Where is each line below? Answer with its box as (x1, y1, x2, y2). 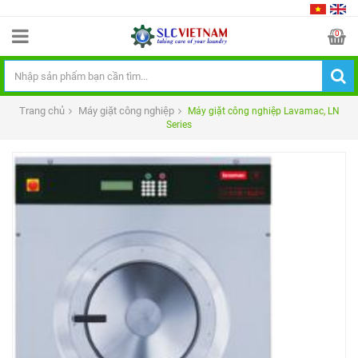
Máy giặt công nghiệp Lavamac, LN (185, 105, 340, 117)
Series (166, 119, 192, 131)
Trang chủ (18, 105, 65, 117)
